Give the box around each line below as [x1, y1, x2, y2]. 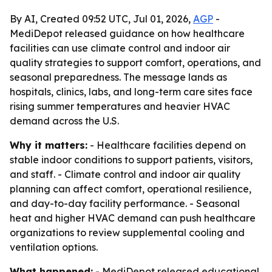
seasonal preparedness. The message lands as [10, 71, 227, 83]
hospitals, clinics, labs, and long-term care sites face [10, 86, 253, 98]
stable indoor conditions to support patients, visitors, [10, 154, 253, 166]
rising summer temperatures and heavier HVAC [10, 100, 230, 112]
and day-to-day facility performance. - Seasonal [10, 197, 240, 209]
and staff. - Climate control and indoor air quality [10, 168, 240, 180]
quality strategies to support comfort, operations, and [10, 56, 261, 69]
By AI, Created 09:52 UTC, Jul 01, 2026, [10, 13, 193, 25]
